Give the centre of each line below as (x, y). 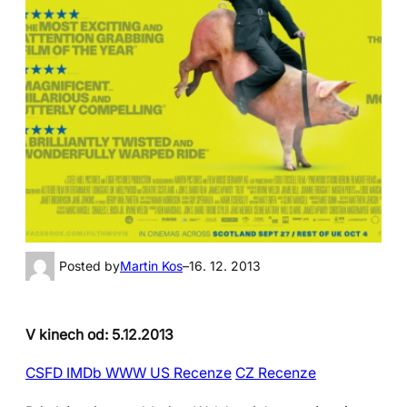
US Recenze (191, 373)
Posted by (89, 265)
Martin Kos (151, 265)
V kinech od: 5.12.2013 (99, 334)
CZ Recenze (276, 373)
